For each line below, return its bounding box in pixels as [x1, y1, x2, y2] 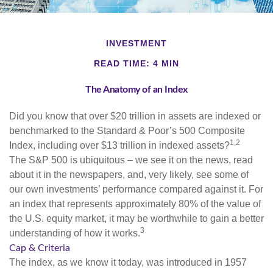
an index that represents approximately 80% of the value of [9, 198, 261, 209]
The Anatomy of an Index [85, 84, 188, 94]
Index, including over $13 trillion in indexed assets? [9, 140, 230, 151]
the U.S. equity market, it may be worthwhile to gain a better [9, 213, 264, 224]
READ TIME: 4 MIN [94, 58, 179, 68]
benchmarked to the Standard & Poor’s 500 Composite [9, 125, 245, 136]
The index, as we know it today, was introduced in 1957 [9, 257, 247, 268]
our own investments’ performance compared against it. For [9, 183, 263, 194]
